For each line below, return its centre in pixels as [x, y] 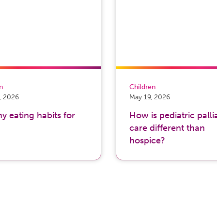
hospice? [147, 141]
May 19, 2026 [149, 97]
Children [142, 87]
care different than [167, 128]
